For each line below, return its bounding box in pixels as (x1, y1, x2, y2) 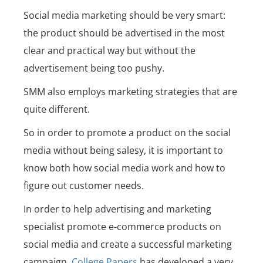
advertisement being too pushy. (23, 62, 164, 75)
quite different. (23, 103, 92, 116)
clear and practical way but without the (23, 44, 195, 58)
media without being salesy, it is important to (23, 144, 223, 157)
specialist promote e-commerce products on (23, 220, 221, 234)
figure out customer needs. (23, 179, 146, 193)
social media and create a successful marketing (23, 238, 232, 251)
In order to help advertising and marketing (23, 203, 211, 216)
